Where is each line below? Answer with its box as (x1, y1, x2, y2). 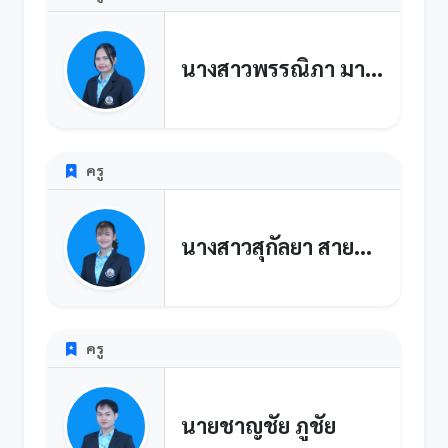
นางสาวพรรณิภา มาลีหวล (365, 53, 384, 82)
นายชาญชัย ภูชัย (181, 410, 337, 439)
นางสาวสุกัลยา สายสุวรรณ (354, 232, 373, 261)
